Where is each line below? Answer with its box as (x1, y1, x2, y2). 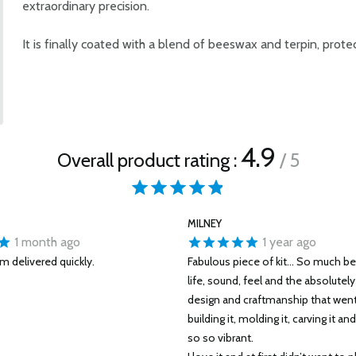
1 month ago (11, 234, 80, 250)
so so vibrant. (188, 331, 253, 346)
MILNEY (188, 217, 222, 230)
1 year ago (259, 234, 316, 250)
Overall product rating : (56, 149, 241, 172)
